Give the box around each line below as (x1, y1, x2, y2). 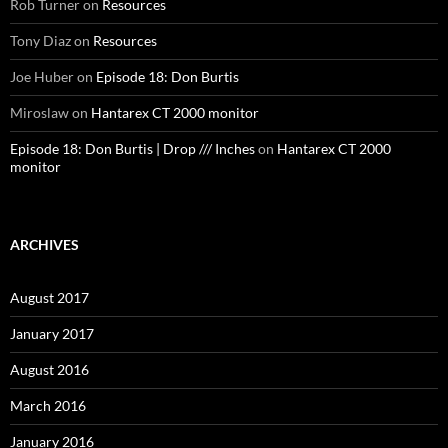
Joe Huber (10, 68, 74, 86)
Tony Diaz (10, 32, 71, 50)
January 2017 (10, 325, 94, 343)
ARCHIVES (10, 236, 79, 254)
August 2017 (10, 289, 89, 307)
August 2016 (10, 361, 89, 379)
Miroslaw (10, 104, 69, 122)
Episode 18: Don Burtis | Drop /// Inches (10, 140, 255, 158)
